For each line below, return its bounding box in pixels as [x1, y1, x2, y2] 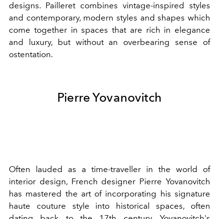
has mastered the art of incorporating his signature [9, 188, 210, 198]
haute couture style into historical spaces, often [9, 200, 210, 211]
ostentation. [9, 49, 53, 59]
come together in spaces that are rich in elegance [9, 24, 210, 35]
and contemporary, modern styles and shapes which [9, 12, 210, 22]
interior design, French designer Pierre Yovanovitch [9, 176, 210, 186]
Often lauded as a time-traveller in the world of [9, 164, 210, 174]
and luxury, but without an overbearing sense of [9, 37, 210, 47]
